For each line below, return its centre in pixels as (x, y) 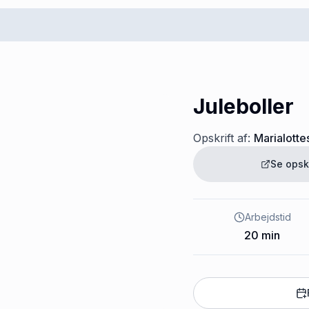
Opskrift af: (222, 138)
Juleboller (243, 106)
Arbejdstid (268, 217)
